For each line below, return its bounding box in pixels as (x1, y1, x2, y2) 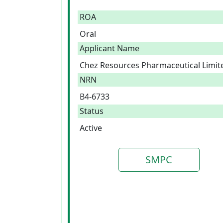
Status (80, 106, 104, 116)
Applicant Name (80, 43, 139, 54)
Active (80, 122, 102, 133)
